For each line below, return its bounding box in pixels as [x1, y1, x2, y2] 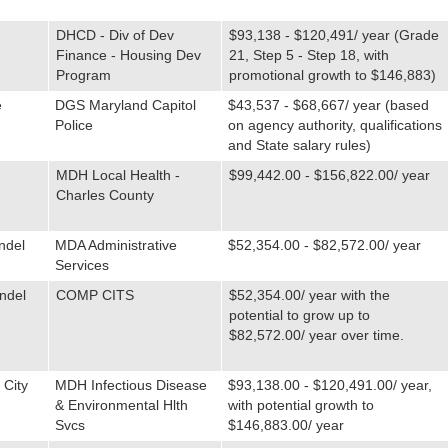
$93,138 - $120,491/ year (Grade [228, 27, 439, 43]
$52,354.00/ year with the [228, 287, 390, 303]
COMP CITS [55, 287, 134, 303]
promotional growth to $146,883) [228, 67, 436, 83]
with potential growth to [227, 397, 374, 413]
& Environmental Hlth [54, 397, 188, 413]
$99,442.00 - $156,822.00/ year [228, 167, 430, 183]
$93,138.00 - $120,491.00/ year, [227, 377, 432, 393]
